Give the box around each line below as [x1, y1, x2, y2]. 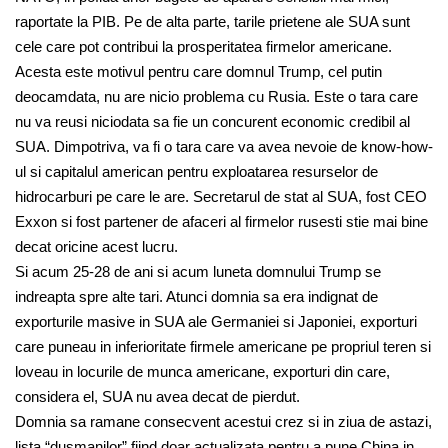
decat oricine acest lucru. [15, 238, 178, 256]
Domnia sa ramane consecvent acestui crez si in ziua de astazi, [15, 413, 432, 431]
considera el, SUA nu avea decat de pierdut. [15, 388, 300, 406]
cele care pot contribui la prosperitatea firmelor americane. [15, 38, 392, 56]
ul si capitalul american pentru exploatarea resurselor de [15, 163, 378, 181]
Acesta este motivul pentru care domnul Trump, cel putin [15, 63, 382, 81]
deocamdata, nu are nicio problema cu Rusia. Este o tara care [15, 88, 418, 106]
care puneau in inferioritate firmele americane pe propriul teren [15, 338, 416, 356]
